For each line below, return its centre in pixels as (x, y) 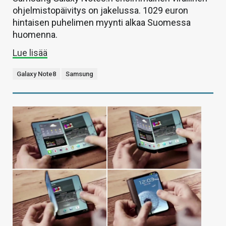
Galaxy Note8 (36, 74)
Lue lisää (30, 52)
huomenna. (35, 34)
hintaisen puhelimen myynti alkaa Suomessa (102, 22)
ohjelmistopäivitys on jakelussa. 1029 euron (100, 10)
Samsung (79, 74)
